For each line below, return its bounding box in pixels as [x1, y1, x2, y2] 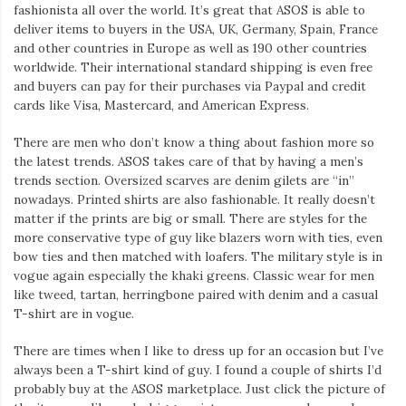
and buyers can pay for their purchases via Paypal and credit [14, 77, 366, 94]
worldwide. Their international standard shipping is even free [14, 58, 372, 75]
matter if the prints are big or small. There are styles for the [14, 209, 367, 227]
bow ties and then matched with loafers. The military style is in [14, 247, 382, 265]
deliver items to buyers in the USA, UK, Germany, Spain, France [14, 20, 378, 37]
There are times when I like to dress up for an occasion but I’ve [14, 343, 383, 359]
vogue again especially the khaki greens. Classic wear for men [14, 266, 374, 284]
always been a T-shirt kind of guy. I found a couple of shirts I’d [14, 362, 382, 378]
